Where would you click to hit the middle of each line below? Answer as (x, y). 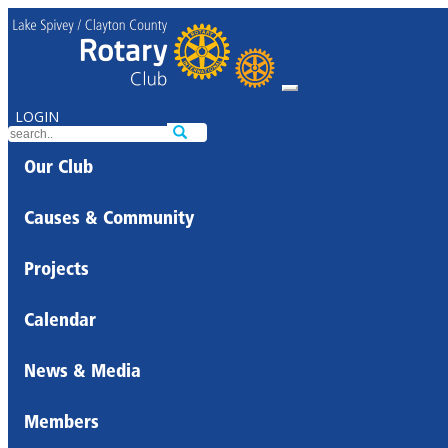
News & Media (82, 372)
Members (61, 423)
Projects (56, 270)
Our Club (58, 168)
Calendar (60, 321)
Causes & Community (109, 219)
